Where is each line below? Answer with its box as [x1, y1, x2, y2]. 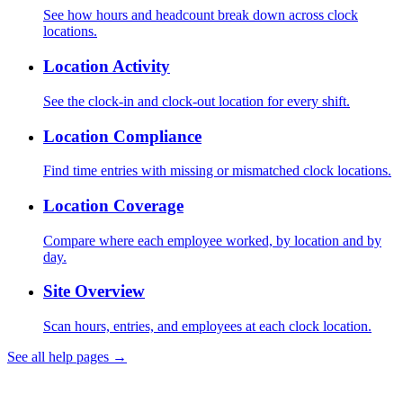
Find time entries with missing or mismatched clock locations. [43, 163, 391, 179]
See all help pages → [7, 349, 127, 365]
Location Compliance [43, 126, 201, 146]
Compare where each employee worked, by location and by [43, 232, 381, 248]
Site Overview [43, 282, 145, 301]
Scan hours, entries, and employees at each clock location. [43, 318, 372, 335]
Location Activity [43, 57, 170, 76]
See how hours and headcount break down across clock [43, 7, 358, 23]
